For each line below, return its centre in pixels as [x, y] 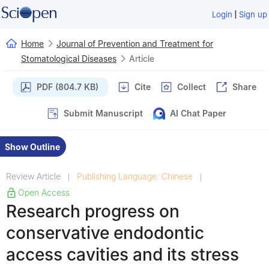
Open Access [44, 192]
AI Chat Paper [198, 113]
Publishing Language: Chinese [135, 176]
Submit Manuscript [103, 113]
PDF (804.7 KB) [68, 86]
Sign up [253, 14]
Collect [192, 86]
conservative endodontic [105, 233]
